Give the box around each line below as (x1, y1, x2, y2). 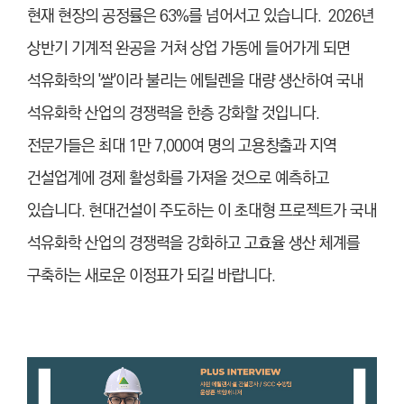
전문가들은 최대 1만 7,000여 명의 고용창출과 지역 (27, 133, 336, 159)
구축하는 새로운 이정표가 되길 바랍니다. (27, 262, 275, 289)
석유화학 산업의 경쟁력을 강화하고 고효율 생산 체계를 (27, 230, 360, 256)
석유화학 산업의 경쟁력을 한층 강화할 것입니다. (27, 100, 319, 126)
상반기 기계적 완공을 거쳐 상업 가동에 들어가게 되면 (27, 35, 350, 61)
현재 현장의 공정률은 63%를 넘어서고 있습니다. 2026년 (27, 3, 374, 29)
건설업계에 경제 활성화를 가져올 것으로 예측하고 (27, 165, 329, 191)
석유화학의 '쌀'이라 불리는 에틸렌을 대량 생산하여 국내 (27, 68, 363, 94)
